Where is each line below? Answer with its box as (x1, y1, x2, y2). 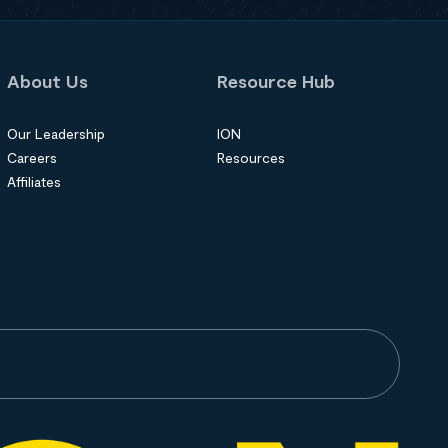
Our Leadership (7, 125, 106, 142)
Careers (7, 149, 58, 166)
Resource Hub (216, 70, 335, 92)
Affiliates (7, 173, 62, 190)
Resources (216, 149, 285, 166)
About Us (7, 70, 89, 92)
